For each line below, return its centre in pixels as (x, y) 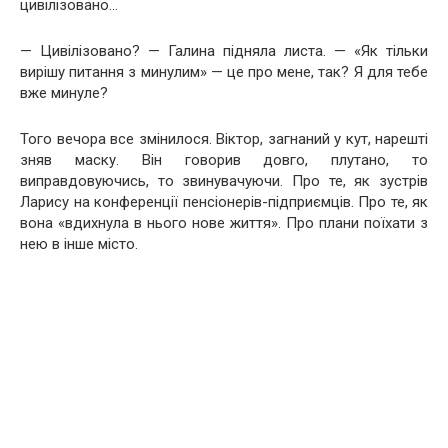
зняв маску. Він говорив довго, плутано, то (224, 160)
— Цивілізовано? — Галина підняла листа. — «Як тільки (224, 51)
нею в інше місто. (79, 244)
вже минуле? (64, 93)
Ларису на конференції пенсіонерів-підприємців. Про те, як (224, 202)
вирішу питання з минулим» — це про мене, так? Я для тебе (224, 72)
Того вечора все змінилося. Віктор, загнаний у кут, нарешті (224, 139)
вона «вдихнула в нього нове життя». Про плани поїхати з (224, 223)
